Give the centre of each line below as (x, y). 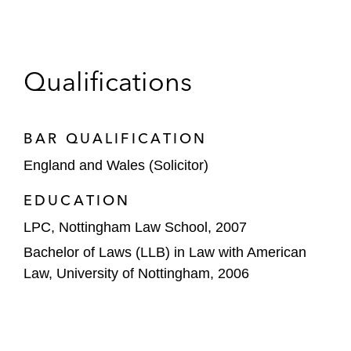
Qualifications (108, 81)
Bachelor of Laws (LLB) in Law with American (165, 252)
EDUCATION (77, 200)
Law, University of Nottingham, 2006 (136, 273)
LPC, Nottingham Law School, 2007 (135, 227)
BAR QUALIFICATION (116, 138)
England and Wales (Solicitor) (116, 165)
